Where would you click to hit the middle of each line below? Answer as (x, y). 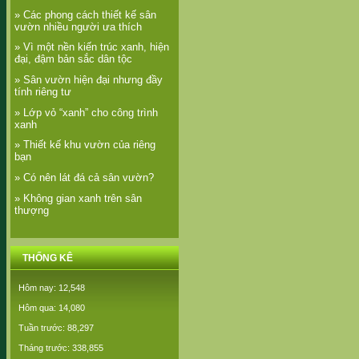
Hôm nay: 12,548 (52, 288)
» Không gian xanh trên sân (78, 198)
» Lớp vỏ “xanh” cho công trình (86, 112)
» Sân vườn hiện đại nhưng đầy (89, 79)
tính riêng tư (43, 91)
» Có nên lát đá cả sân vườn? (84, 177)
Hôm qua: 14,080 (52, 308)
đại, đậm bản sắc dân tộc (73, 59)
